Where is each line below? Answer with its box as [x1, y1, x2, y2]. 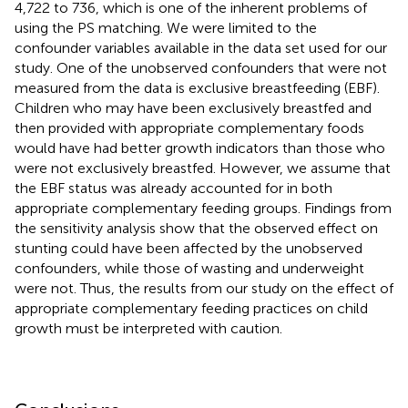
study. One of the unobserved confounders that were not [15, 58, 387, 76]
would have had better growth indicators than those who [15, 138, 385, 157]
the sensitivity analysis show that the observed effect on [15, 219, 378, 237]
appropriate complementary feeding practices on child [15, 299, 368, 317]
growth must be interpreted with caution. [15, 319, 282, 337]
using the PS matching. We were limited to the [15, 18, 317, 36]
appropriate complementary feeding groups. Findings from [15, 199, 392, 217]
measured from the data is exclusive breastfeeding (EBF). [15, 78, 380, 97]
